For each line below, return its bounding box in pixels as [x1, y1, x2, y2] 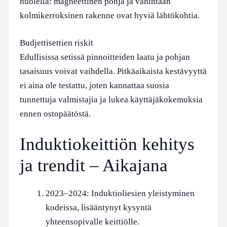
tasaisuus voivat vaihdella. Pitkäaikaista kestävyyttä [20, 66, 207, 76]
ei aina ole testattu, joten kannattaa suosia [20, 80, 169, 90]
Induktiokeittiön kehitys [20, 134, 195, 154]
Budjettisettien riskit [20, 37, 93, 48]
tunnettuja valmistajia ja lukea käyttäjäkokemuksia [20, 94, 203, 104]
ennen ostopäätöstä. [20, 108, 91, 119]
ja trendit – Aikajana [20, 156, 168, 175]
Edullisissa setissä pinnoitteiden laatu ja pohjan [20, 52, 190, 62]
